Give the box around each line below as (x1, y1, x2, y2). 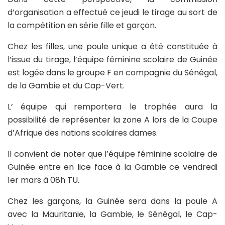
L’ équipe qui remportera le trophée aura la (8, 100, 217, 113)
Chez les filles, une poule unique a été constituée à (8, 40, 217, 52)
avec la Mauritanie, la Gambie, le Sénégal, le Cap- (8, 208, 217, 220)
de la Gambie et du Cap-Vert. (8, 79, 125, 91)
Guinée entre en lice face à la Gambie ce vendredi (8, 161, 217, 173)
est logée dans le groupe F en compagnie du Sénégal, (8, 66, 217, 78)
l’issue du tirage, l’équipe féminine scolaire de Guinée (8, 53, 217, 65)
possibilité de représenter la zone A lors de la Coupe (8, 114, 217, 126)
